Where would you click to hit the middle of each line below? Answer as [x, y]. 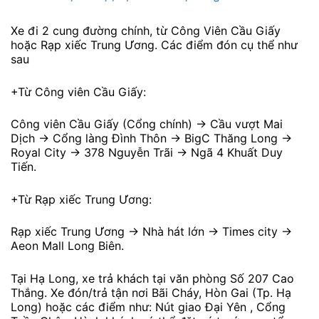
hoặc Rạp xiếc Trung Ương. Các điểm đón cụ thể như [154, 45]
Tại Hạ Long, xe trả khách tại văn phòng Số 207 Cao [152, 279]
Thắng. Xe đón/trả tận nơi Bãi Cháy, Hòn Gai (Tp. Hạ [151, 293]
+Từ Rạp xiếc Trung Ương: [81, 199]
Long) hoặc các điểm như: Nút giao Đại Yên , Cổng [148, 307]
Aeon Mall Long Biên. [67, 246]
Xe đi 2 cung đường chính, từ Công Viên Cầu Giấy [146, 31]
